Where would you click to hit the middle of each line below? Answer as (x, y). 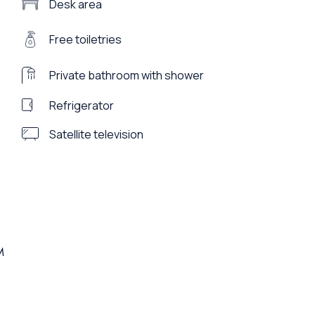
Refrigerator (81, 105)
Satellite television (96, 134)
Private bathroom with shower (126, 75)
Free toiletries (85, 39)
